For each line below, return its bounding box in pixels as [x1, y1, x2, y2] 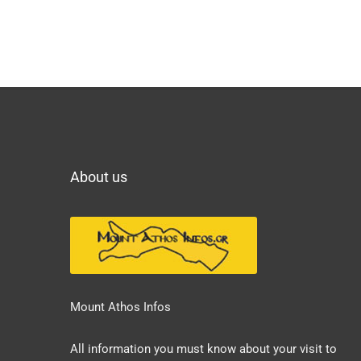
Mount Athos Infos [70, 300, 171, 315]
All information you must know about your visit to [70, 342, 337, 357]
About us [70, 168, 127, 186]
